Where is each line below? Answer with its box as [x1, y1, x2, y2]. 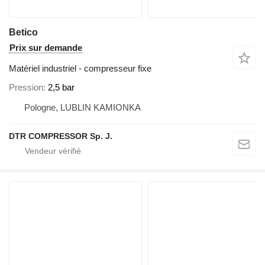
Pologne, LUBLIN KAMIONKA [24, 102, 141, 112]
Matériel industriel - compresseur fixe [9, 63, 151, 73]
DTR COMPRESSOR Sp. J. [9, 131, 112, 141]
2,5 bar [48, 82, 75, 92]
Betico [9, 27, 38, 37]
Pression [9, 82, 43, 92]
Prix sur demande [9, 43, 82, 53]
